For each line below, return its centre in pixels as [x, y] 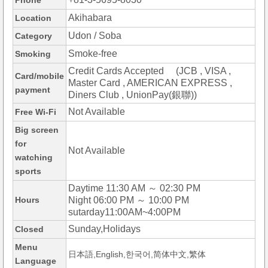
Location [33, 18]
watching [34, 158]
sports [28, 171]
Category [33, 36]
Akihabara [90, 18]
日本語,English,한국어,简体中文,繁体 [137, 255]
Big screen [37, 130]
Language [36, 261]
